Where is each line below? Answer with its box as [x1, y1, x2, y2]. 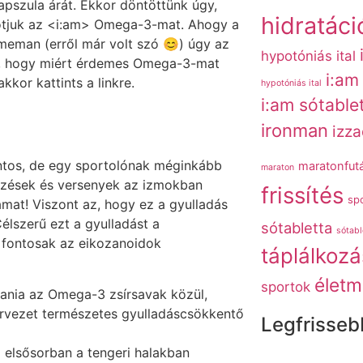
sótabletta [260, 219, 332, 237]
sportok [260, 279, 310, 296]
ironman [260, 120, 328, 142]
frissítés [260, 181, 344, 210]
